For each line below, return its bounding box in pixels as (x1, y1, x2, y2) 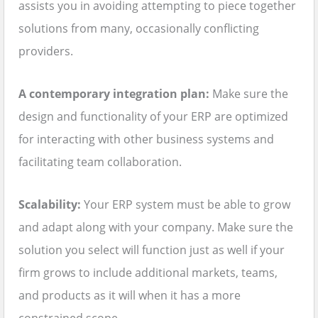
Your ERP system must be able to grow (81, 197, 290, 213)
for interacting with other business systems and (18, 131, 274, 148)
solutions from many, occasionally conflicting (18, 21, 259, 37)
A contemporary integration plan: (18, 86, 209, 102)
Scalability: (18, 197, 81, 213)
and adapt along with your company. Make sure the (18, 219, 293, 236)
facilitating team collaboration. (18, 154, 182, 170)
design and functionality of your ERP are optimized (18, 109, 288, 125)
